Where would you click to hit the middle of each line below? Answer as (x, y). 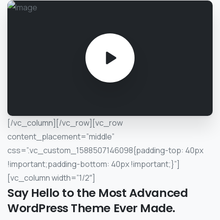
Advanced (158, 192)
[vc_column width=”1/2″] (51, 178)
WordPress (38, 208)
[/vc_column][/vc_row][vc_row (65, 123)
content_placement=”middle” (61, 136)
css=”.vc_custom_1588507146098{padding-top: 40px (105, 150)
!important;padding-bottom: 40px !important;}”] (94, 164)
